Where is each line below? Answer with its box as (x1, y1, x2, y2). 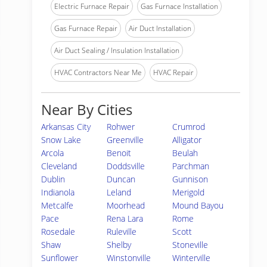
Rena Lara (107, 213, 144, 224)
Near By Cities (41, 100, 132, 119)
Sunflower (41, 252, 78, 263)
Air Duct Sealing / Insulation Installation (54, 45, 179, 55)
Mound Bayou (172, 200, 224, 211)
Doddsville (107, 160, 145, 172)
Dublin (41, 173, 65, 185)
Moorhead (107, 200, 145, 211)
